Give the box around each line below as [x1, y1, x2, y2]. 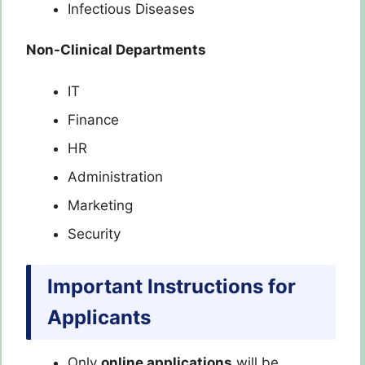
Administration [68, 168, 163, 185]
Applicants [47, 306, 151, 330]
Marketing [68, 196, 133, 213]
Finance [68, 111, 119, 128]
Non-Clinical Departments [26, 42, 206, 59]
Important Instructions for [47, 275, 296, 299]
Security [68, 225, 121, 242]
